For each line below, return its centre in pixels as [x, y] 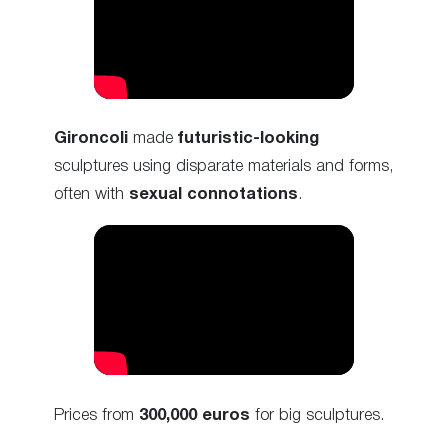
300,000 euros [194, 415]
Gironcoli [91, 138]
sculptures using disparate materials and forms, [224, 166]
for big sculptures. [317, 415]
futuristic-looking [248, 138]
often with [91, 194]
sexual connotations [213, 194]
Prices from [96, 415]
